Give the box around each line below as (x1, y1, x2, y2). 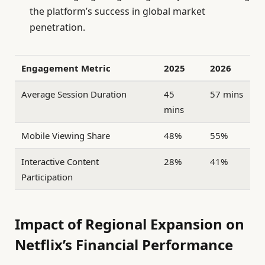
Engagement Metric (21, 62, 111, 74)
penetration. (30, 21, 85, 34)
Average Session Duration (21, 88, 127, 100)
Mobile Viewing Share (21, 129, 111, 141)
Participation (21, 170, 73, 183)
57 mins (210, 88, 244, 100)
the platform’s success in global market (30, 5, 205, 18)
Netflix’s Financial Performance (15, 234, 233, 254)
